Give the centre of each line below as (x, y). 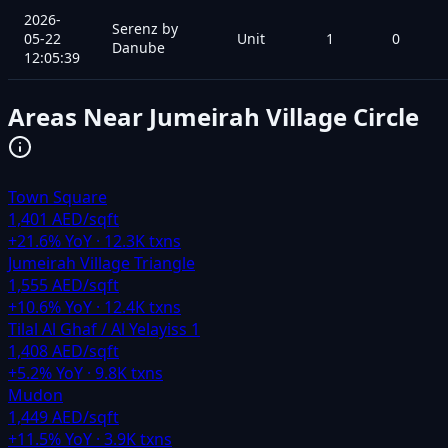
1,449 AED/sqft (63, 416)
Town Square (57, 196)
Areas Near (78, 116)
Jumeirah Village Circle (284, 116)
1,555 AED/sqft (63, 284)
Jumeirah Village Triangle (101, 262)
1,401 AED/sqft (63, 218)
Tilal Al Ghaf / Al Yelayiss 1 (104, 328)
